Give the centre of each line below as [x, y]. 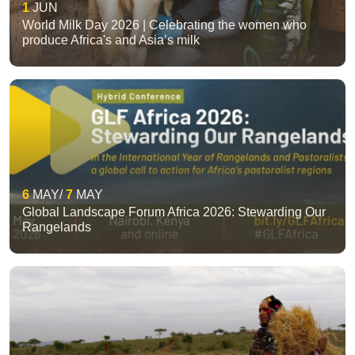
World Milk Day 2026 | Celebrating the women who [164, 25]
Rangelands [57, 227]
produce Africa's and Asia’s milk [111, 40]
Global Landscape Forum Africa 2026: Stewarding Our [174, 212]
